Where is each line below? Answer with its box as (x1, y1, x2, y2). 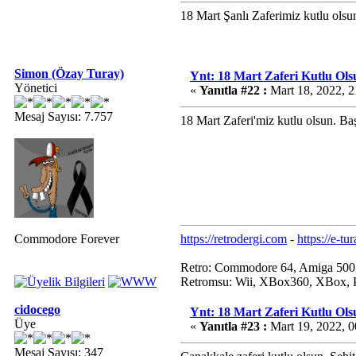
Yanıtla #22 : (199, 83, 267, 97)
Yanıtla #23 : (199, 319, 267, 333)
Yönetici (14, 81, 57, 95)
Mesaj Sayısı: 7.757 (14, 110, 113, 123)
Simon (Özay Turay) (14, 67, 124, 80)
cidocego (14, 303, 60, 316)
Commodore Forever (14, 232, 119, 246)
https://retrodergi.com (180, 232, 287, 246)
